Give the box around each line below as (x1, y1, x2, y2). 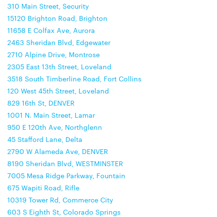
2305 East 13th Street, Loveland (7, 62, 111, 71)
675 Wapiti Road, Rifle (7, 183, 79, 192)
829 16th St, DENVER (7, 98, 75, 108)
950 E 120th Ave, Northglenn (7, 122, 102, 132)
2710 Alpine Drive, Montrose (7, 49, 100, 59)
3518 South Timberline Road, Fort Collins (7, 74, 141, 83)
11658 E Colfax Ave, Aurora (7, 25, 95, 35)
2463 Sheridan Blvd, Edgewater (7, 37, 110, 47)
